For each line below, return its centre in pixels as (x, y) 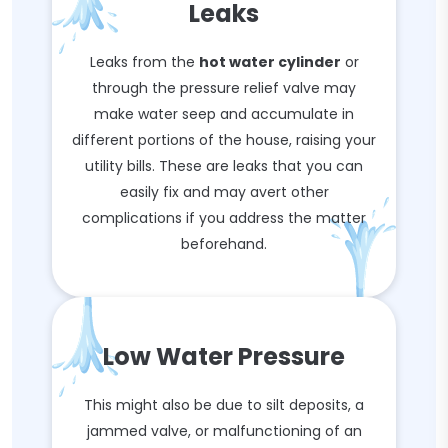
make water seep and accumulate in (224, 114)
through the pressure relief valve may (224, 88)
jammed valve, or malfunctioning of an (224, 431)
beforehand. (224, 244)
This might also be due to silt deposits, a (224, 405)
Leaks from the (144, 62)
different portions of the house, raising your (224, 140)
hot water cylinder (269, 62)
